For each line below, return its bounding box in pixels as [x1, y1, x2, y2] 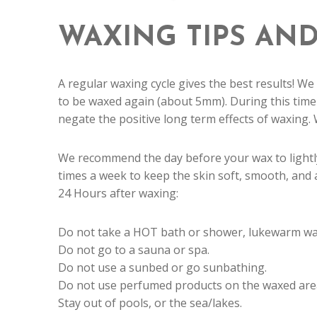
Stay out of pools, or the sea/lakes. [58, 294, 242, 311]
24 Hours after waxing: [58, 185, 178, 201]
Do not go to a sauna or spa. [58, 241, 209, 258]
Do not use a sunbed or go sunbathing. [58, 259, 267, 275]
